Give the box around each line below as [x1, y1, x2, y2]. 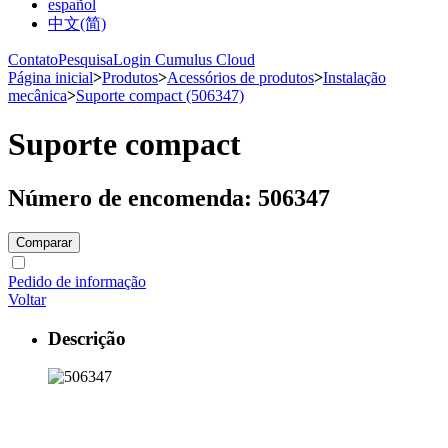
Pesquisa [58, 51, 113, 68]
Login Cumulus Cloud [113, 51, 255, 68]
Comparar [16, 234, 72, 250]
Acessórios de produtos [167, 69, 314, 86]
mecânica [8, 87, 67, 104]
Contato [8, 51, 58, 68]
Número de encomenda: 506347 [8, 184, 330, 211]
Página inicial [8, 69, 93, 86]
